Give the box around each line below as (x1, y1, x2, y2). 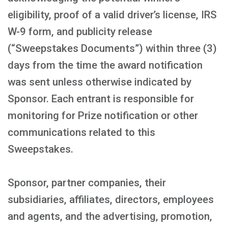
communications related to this (8, 126, 155, 138)
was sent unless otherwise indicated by (8, 76, 191, 88)
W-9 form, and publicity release (8, 25, 152, 38)
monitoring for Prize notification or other (8, 109, 198, 122)
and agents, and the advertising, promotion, (8, 210, 212, 222)
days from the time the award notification (8, 59, 203, 71)
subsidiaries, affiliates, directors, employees (8, 193, 214, 206)
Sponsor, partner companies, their (8, 177, 166, 189)
